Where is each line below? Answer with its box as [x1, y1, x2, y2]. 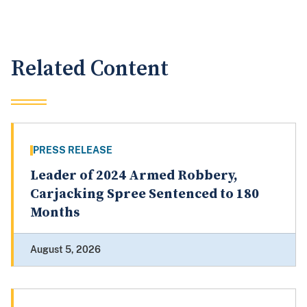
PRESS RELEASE [33, 145, 112, 156]
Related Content [11, 56, 169, 83]
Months [30, 204, 79, 222]
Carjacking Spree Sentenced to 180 [30, 186, 259, 204]
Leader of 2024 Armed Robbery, [30, 167, 238, 185]
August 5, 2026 [30, 244, 101, 256]
